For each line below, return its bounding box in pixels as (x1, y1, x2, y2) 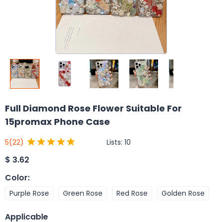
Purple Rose (9, 188, 49, 198)
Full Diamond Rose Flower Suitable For (5, 102, 182, 114)
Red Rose (116, 188, 148, 198)
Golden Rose (162, 188, 205, 198)
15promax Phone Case (5, 115, 110, 128)
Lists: (107, 137, 124, 147)
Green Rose (63, 188, 103, 198)
